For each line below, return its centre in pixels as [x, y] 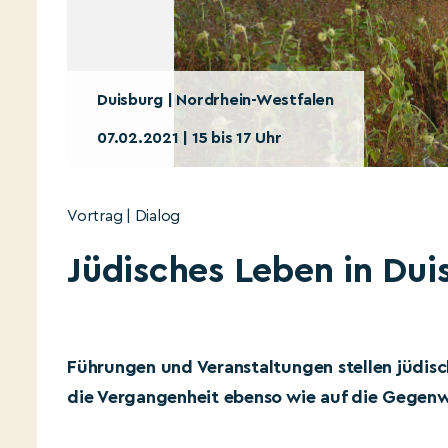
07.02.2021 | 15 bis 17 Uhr [189, 138]
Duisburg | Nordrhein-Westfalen [215, 100]
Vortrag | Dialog [124, 216]
